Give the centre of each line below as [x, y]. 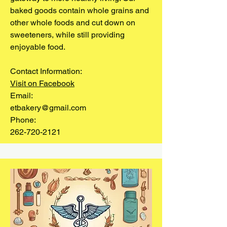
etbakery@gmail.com [48, 107]
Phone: [23, 120]
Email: [22, 95]
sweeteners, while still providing [67, 34]
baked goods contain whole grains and [80, 10]
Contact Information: [46, 71]
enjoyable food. [38, 47]
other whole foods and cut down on [73, 22]
